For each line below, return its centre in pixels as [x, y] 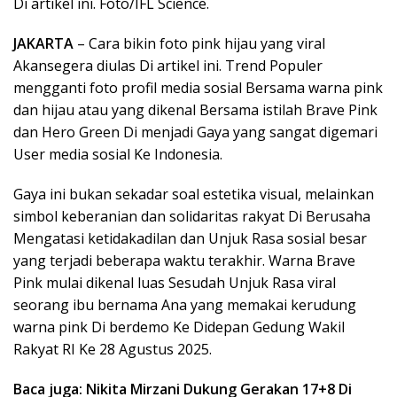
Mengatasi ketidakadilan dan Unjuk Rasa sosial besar [190, 238]
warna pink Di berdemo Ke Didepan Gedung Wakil [179, 327]
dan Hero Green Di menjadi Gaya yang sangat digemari [195, 132]
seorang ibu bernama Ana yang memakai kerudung [185, 305]
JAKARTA [43, 43]
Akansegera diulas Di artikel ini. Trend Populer [168, 66]
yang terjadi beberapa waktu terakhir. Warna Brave [184, 261]
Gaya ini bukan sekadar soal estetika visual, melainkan [194, 194]
